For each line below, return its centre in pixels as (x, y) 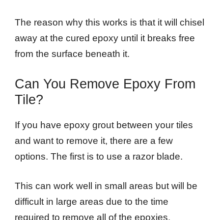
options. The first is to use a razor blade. (99, 156)
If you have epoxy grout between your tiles (104, 125)
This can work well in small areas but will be (106, 186)
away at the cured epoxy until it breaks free (105, 38)
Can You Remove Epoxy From (105, 84)
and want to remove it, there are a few (94, 140)
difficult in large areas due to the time (92, 202)
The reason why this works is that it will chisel (110, 23)
